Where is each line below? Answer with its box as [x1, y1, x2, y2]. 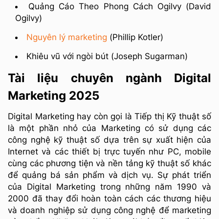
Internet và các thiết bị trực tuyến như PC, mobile [8, 146, 211, 156]
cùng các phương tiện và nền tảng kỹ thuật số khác [8, 158, 211, 168]
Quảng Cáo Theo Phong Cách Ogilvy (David [28, 1, 212, 11]
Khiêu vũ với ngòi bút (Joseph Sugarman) [26, 51, 188, 61]
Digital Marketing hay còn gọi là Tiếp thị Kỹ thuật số [8, 111, 211, 121]
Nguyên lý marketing [26, 32, 107, 42]
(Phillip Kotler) [107, 32, 163, 42]
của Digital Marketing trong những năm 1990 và [8, 181, 211, 192]
